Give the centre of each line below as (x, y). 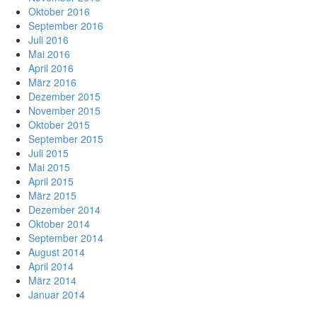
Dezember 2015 (64, 96)
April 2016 (51, 68)
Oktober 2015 (59, 125)
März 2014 (52, 280)
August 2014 (57, 252)
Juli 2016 (48, 40)
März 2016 (52, 82)
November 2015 (64, 110)
